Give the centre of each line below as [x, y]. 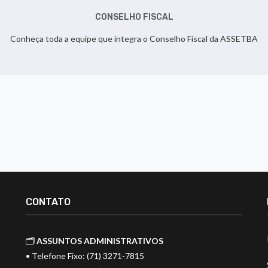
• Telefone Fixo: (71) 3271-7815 [85, 256]
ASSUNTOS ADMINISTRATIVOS [100, 241]
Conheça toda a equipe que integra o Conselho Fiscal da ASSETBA [134, 39]
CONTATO [48, 202]
